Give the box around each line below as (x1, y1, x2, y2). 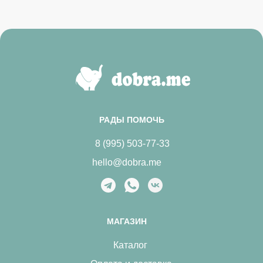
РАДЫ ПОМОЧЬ (99, 115, 164, 124)
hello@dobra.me (92, 157, 161, 167)
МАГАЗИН (107, 217, 147, 226)
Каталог (113, 240, 147, 250)
